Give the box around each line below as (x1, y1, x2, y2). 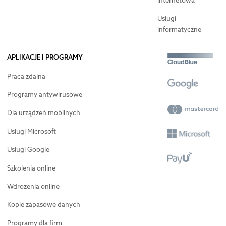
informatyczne (157, 25, 202, 34)
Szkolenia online (7, 163, 55, 173)
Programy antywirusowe (7, 90, 82, 99)
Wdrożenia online (7, 182, 60, 191)
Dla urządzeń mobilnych (7, 108, 80, 118)
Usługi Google (7, 145, 49, 154)
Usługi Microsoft (7, 127, 56, 136)
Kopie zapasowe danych (7, 200, 80, 209)
